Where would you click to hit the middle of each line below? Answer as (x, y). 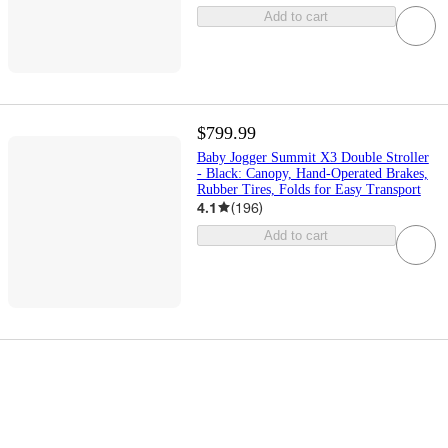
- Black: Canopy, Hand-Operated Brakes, (312, 173)
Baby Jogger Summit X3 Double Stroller (312, 157)
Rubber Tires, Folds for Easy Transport (308, 189)
